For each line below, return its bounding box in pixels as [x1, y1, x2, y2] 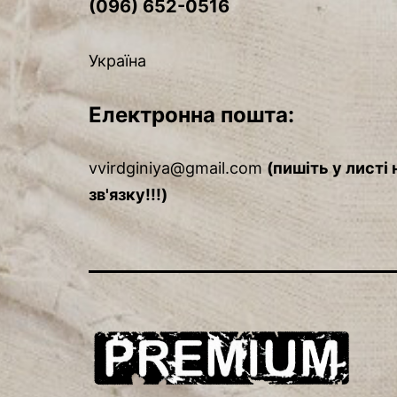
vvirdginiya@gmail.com [89, 159, 262, 178]
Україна [89, 51, 146, 71]
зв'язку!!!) [89, 185, 167, 205]
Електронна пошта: [89, 102, 294, 128]
